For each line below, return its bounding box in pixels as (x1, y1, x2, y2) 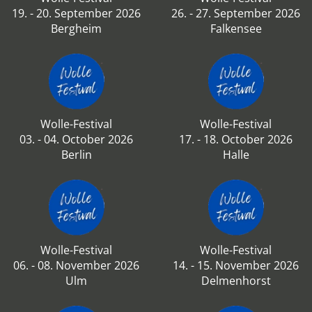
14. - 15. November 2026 (173, 258, 299, 273)
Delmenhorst (201, 273, 271, 288)
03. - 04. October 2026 (19, 132, 133, 147)
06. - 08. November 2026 (13, 258, 139, 273)
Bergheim (51, 21, 102, 36)
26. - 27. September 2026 (171, 6, 300, 21)
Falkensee (210, 21, 262, 36)
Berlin (61, 147, 92, 162)
